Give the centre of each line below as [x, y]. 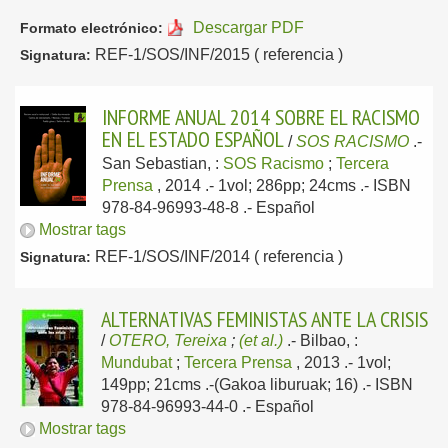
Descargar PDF [248, 27]
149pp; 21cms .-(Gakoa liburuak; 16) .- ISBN [257, 384]
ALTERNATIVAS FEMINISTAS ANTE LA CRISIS [264, 319]
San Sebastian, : [162, 163]
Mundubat [136, 362]
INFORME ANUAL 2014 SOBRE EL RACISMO [261, 117]
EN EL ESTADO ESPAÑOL [193, 139]
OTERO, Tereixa [168, 340]
